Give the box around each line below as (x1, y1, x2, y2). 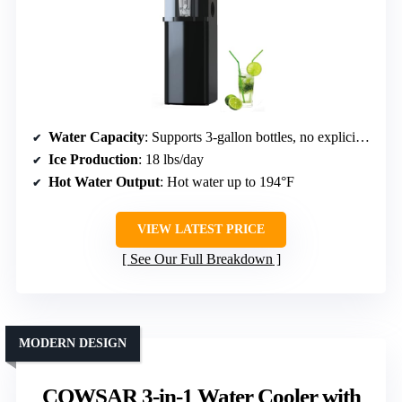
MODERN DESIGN (19, 336, 127, 351)
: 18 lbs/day (138, 152, 204, 168)
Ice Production (48, 152, 138, 168)
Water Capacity (48, 129, 144, 145)
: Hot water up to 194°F (160, 174, 294, 190)
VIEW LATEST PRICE (137, 223, 265, 237)
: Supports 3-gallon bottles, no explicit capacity (144, 129, 355, 145)
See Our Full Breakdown (129, 251, 273, 267)
